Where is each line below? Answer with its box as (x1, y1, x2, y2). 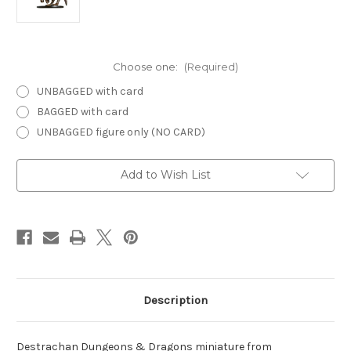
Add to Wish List (120, 168, 211, 183)
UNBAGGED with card (36, 85, 143, 99)
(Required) (183, 60, 238, 74)
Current (16, 160, 56, 173)
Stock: (16, 175, 49, 188)
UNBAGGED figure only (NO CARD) (36, 125, 205, 139)
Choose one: (113, 60, 180, 74)
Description (143, 293, 208, 308)
